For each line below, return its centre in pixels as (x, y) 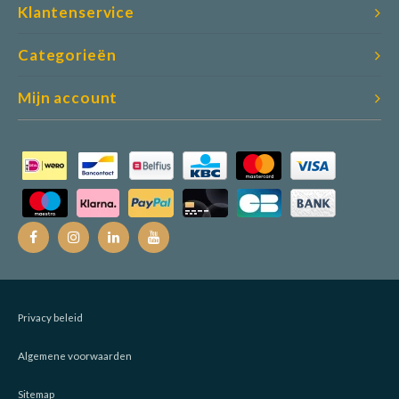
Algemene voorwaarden (75, 355)
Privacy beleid (50, 317)
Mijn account (68, 97)
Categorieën (67, 54)
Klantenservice (76, 12)
